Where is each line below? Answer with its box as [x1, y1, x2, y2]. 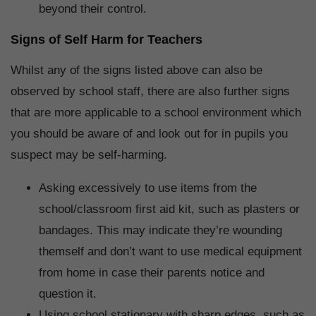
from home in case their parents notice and [39, 266, 265, 280]
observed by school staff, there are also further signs [11, 85, 290, 99]
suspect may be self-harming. [11, 148, 171, 162]
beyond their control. [39, 2, 147, 16]
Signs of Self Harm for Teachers [11, 32, 202, 47]
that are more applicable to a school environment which [11, 106, 301, 120]
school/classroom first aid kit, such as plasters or [39, 202, 300, 217]
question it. [39, 287, 100, 301]
